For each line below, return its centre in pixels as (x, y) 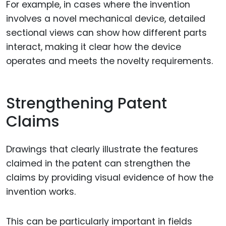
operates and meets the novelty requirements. (109, 61)
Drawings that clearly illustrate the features (102, 149)
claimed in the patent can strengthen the (98, 163)
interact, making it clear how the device (94, 47)
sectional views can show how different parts (106, 33)
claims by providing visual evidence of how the (110, 177)
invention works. (41, 191)
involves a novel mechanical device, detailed (106, 18)
